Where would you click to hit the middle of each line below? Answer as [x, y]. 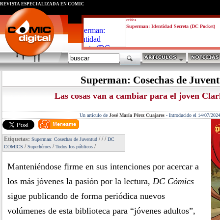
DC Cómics [173, 181]
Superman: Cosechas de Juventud [64, 139]
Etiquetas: [18, 139]
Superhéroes [39, 147]
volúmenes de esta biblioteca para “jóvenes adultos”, [101, 211]
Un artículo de [94, 115]
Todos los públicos [74, 147]
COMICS [14, 147]
